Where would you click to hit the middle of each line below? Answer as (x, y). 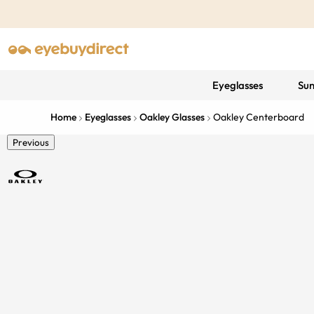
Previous (31, 142)
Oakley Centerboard (259, 117)
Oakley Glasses (172, 117)
